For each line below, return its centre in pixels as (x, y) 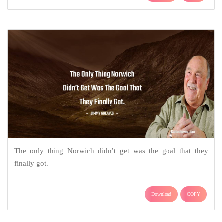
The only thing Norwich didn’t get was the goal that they (111, 151)
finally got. (31, 163)
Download (161, 194)
